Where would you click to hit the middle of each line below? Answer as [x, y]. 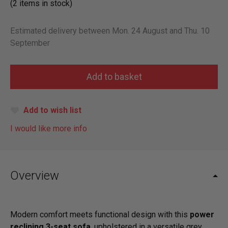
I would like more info [49, 129]
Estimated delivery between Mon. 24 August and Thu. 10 [110, 31]
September [30, 43]
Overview [35, 176]
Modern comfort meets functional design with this [100, 215]
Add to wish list [52, 110]
